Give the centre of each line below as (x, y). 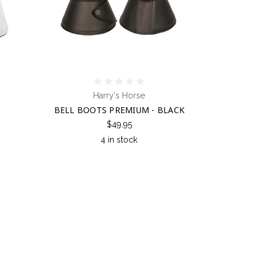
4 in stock (119, 139)
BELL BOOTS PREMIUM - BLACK (119, 110)
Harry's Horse (119, 95)
